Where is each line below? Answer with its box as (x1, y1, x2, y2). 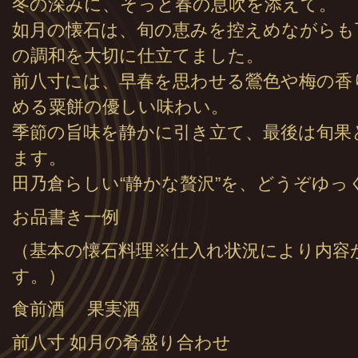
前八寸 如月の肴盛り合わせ (12, 332, 231, 352)
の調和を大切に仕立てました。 (12, 46, 264, 66)
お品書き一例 (12, 208, 119, 228)
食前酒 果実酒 (12, 300, 140, 320)
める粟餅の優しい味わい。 (12, 97, 229, 117)
